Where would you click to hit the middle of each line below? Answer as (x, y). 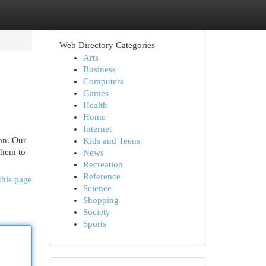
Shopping (101, 200)
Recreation (103, 164)
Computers (103, 81)
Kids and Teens (111, 141)
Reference (102, 176)
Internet (97, 129)
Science (97, 188)
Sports (94, 224)
